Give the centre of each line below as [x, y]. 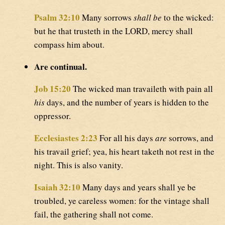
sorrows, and [190, 138]
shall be [148, 18]
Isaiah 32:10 [57, 187]
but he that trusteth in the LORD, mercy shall [114, 31]
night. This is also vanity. [79, 165]
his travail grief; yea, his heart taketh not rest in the [124, 152]
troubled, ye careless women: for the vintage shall [122, 201]
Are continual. [61, 67]
